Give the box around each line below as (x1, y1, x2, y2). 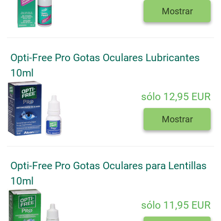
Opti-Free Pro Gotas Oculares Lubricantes (10, 51, 200, 64)
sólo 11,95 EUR (141, 199, 211, 211)
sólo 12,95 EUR (141, 91, 211, 103)
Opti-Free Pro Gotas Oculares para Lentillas (10, 160, 207, 172)
